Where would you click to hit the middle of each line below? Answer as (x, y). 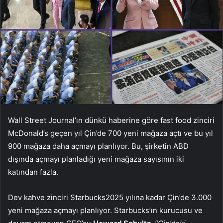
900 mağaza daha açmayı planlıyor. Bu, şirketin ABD (98, 146)
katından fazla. (33, 172)
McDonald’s (28, 133)
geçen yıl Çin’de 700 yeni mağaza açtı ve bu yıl (131, 133)
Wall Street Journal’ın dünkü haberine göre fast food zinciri (111, 120)
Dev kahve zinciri (39, 197)
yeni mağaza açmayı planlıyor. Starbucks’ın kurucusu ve (105, 210)
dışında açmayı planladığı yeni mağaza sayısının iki (96, 159)
